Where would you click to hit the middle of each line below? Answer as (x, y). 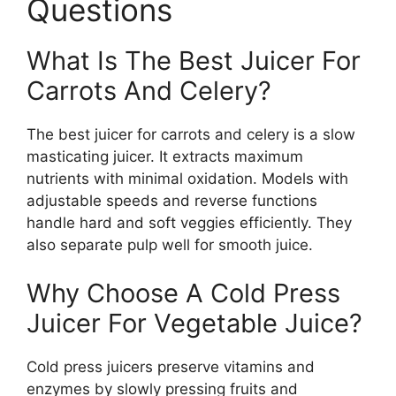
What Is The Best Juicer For (194, 60)
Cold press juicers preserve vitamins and (171, 367)
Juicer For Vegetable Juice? (194, 324)
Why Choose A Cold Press (183, 293)
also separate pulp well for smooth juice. (170, 244)
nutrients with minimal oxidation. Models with (187, 178)
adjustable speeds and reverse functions (172, 200)
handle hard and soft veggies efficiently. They (189, 222)
